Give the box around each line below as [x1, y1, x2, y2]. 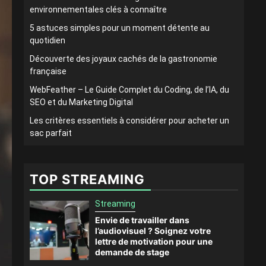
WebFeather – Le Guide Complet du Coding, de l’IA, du [30, 85, 229, 94]
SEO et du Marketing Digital [30, 97, 133, 107]
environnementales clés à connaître [30, 5, 167, 14]
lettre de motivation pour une [95, 236, 213, 246]
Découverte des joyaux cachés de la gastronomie [30, 54, 217, 64]
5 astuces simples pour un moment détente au [30, 23, 210, 33]
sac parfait [30, 128, 72, 138]
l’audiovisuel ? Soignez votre [95, 226, 211, 236]
